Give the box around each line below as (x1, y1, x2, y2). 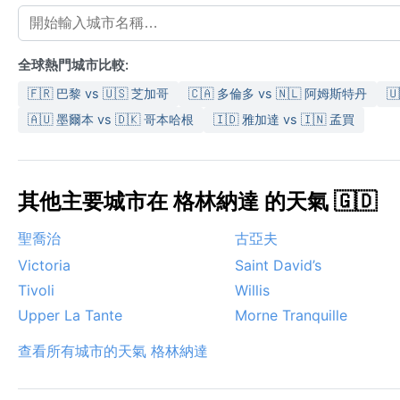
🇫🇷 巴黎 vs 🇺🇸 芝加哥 (28, 86, 169, 102)
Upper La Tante (18, 306, 122, 325)
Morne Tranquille (235, 306, 347, 325)
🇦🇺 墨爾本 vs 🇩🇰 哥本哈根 (28, 112, 194, 128)
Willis (235, 281, 270, 300)
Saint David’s (235, 256, 321, 275)
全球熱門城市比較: (18, 57, 129, 74)
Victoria (18, 256, 71, 275)
